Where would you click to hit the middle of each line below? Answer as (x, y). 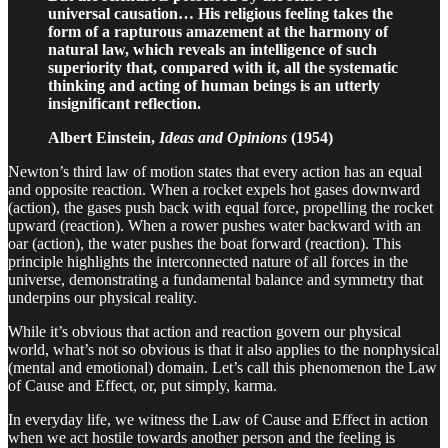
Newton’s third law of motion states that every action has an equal (215, 171)
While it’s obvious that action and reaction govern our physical (204, 331)
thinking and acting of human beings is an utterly (214, 85)
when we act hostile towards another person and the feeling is (201, 437)
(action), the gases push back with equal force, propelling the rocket (220, 207)
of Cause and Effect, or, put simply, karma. (142, 385)
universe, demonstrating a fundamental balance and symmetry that (215, 279)
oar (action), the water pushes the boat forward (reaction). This (204, 243)
